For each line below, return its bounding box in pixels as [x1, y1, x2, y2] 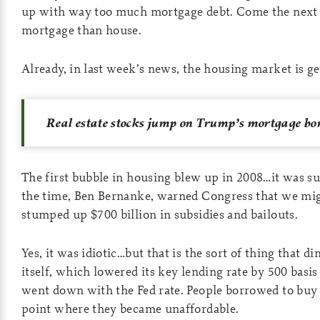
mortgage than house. [21, 21, 142, 38]
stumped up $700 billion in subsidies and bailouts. [21, 206, 298, 222]
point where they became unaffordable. [21, 300, 239, 316]
